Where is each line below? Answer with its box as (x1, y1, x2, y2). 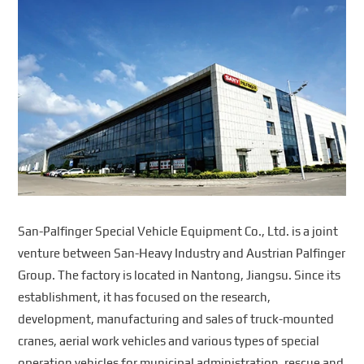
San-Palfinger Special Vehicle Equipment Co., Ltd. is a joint (18, 224, 339, 239)
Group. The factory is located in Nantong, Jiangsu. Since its (18, 268, 341, 283)
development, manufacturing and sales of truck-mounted (18, 312, 335, 327)
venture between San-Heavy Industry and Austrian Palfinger (18, 246, 346, 261)
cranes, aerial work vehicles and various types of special (18, 334, 320, 349)
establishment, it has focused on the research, (18, 290, 271, 305)
